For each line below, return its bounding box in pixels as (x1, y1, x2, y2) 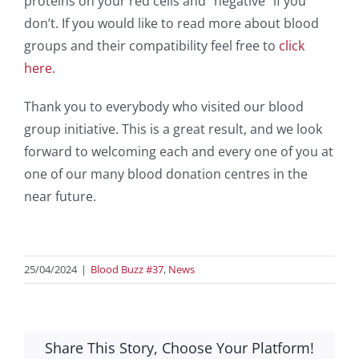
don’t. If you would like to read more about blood (23, 14, 319, 33)
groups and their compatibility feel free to (23, 37, 279, 55)
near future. (23, 188, 96, 206)
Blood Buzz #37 (91, 262, 163, 277)
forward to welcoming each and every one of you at (23, 143, 333, 161)
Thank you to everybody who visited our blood (23, 98, 304, 116)
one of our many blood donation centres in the (23, 165, 308, 184)
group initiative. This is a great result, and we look (23, 120, 322, 139)
